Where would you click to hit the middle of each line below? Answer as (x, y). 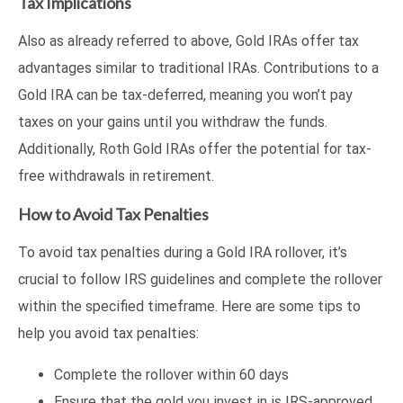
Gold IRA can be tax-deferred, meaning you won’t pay (185, 94)
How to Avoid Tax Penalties (113, 214)
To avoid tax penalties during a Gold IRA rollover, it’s (183, 252)
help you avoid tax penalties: (108, 333)
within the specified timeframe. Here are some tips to (189, 306)
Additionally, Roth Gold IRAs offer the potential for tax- (195, 148)
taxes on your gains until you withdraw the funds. (173, 121)
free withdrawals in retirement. (116, 175)
